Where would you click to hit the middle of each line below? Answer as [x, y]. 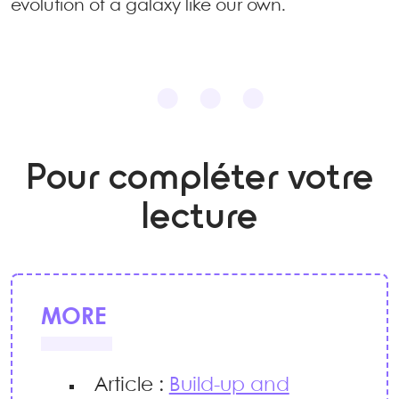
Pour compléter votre [199, 179]
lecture [199, 219]
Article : [131, 387]
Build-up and [229, 387]
